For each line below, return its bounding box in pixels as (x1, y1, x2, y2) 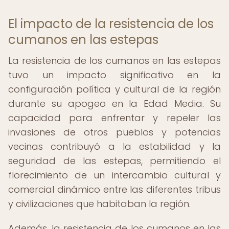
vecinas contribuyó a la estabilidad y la (8, 140, 221, 153)
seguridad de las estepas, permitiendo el (8, 154, 221, 167)
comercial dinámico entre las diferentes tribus (8, 183, 221, 196)
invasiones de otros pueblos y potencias (8, 126, 221, 139)
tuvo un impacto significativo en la (8, 68, 221, 81)
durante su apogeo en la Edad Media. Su (8, 97, 221, 110)
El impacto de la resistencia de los (8, 15, 214, 32)
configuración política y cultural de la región (8, 83, 221, 96)
